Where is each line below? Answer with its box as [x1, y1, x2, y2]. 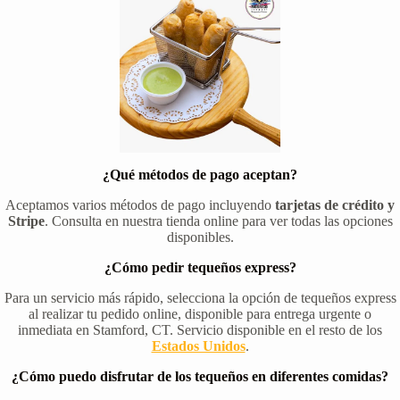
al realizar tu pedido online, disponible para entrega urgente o [29, 306, 371, 322]
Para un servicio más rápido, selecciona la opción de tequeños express [4, 290, 396, 306]
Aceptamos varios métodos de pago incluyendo [5, 197, 275, 213]
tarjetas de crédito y [275, 197, 395, 213]
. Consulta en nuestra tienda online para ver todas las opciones [44, 213, 393, 229]
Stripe [7, 213, 45, 229]
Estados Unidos [151, 338, 246, 354]
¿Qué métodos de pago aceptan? [103, 167, 297, 183]
